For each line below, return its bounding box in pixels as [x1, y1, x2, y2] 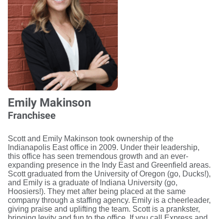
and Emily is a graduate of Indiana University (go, [8, 178, 177, 187]
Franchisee [8, 109, 56, 122]
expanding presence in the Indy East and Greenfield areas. [8, 161, 211, 170]
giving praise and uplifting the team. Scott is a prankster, [8, 205, 200, 214]
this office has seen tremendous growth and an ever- [8, 152, 188, 161]
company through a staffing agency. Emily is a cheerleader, [8, 196, 211, 205]
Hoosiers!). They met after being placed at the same [8, 187, 186, 196]
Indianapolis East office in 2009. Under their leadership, [8, 143, 199, 152]
